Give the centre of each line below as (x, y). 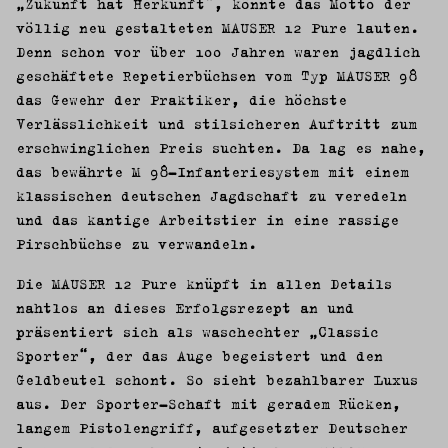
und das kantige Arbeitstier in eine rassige (207, 219)
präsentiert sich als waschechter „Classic (197, 331)
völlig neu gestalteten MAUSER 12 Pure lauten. (217, 27)
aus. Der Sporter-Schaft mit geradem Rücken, (208, 403)
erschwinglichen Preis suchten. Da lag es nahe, (221, 147)
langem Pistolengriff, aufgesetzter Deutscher (212, 427)
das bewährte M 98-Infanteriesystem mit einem (212, 171)
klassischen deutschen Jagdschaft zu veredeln (211, 195)
